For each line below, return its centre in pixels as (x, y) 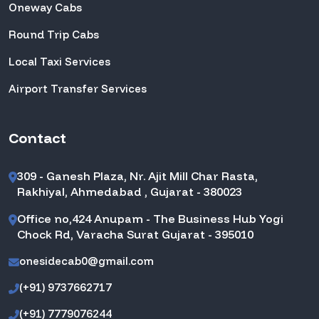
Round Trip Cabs (54, 35)
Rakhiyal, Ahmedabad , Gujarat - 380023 (130, 192)
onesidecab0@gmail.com (87, 261)
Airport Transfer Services (78, 89)
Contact (37, 138)
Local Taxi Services (59, 62)
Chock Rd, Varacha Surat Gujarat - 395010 (135, 235)
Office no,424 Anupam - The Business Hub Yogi (150, 219)
